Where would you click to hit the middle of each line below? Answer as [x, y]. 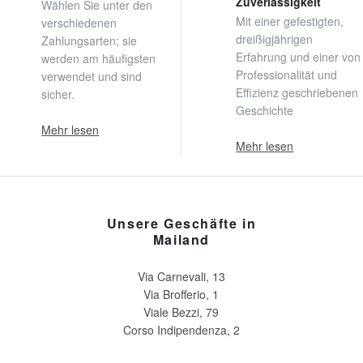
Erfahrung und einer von [299, 56]
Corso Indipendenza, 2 [181, 329]
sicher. [58, 94]
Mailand [181, 239]
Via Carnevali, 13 [181, 276]
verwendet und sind [92, 76]
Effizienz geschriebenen [297, 92]
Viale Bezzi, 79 [181, 312]
